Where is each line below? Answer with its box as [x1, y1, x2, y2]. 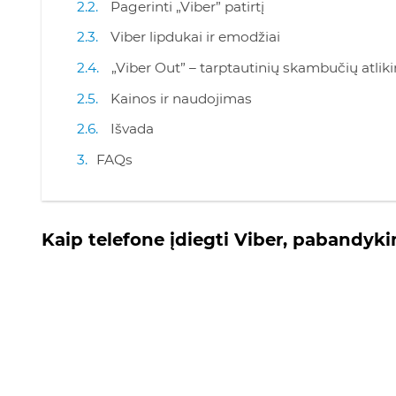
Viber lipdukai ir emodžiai [110, 28, 280, 46]
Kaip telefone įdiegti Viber [42, 228, 283, 250]
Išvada [110, 120, 154, 138]
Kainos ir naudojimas [110, 89, 252, 107]
